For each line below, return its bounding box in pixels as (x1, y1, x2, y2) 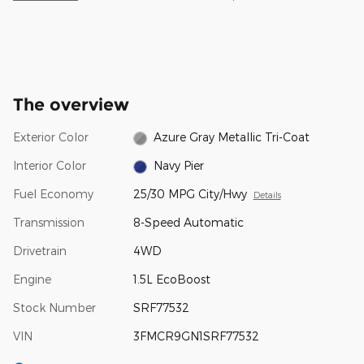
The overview (13, 94, 129, 115)
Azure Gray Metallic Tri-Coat (154, 130, 310, 145)
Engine (13, 272, 51, 287)
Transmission (13, 215, 84, 230)
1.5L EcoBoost (132, 272, 210, 287)
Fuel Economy (13, 187, 93, 201)
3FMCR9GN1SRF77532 (132, 329, 259, 344)
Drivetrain (13, 244, 67, 258)
